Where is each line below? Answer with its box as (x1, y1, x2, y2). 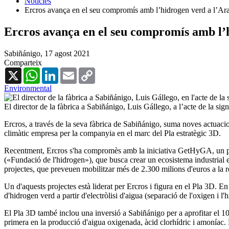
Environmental (4, 83, 52, 93)
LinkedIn (58, 66, 88, 76)
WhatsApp (40, 66, 75, 76)
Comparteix (4, 58, 42, 67)
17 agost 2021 (44, 49, 90, 58)
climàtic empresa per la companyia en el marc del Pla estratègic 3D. (4, 128, 221, 138)
